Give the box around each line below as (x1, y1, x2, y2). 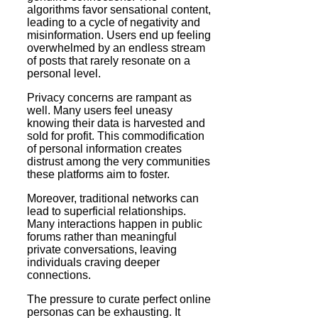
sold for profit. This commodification (27, 129, 204, 142)
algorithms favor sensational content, (27, 3, 211, 16)
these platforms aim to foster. (27, 168, 170, 180)
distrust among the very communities (27, 155, 210, 168)
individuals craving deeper (27, 256, 160, 268)
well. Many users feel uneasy (27, 104, 172, 116)
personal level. (27, 67, 101, 79)
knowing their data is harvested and (27, 116, 205, 129)
